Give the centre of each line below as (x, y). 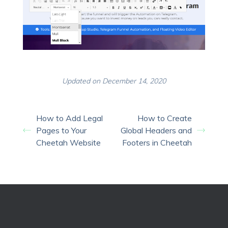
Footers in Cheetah (157, 143)
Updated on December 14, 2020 (114, 81)
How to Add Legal (69, 118)
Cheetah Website (68, 143)
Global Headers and (156, 131)
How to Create (164, 118)
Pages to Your (61, 131)
